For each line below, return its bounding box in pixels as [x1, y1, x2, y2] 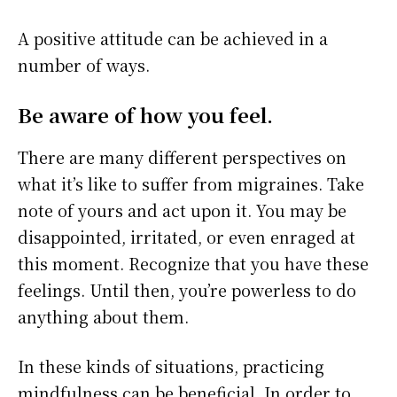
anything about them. [18, 305, 189, 329]
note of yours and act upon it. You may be [18, 198, 346, 222]
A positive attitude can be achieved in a [18, 27, 328, 51]
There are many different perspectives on [18, 145, 346, 169]
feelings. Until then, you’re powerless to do [18, 278, 356, 302]
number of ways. [18, 53, 150, 77]
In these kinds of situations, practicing [18, 354, 324, 378]
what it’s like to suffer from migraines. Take [18, 172, 364, 196]
